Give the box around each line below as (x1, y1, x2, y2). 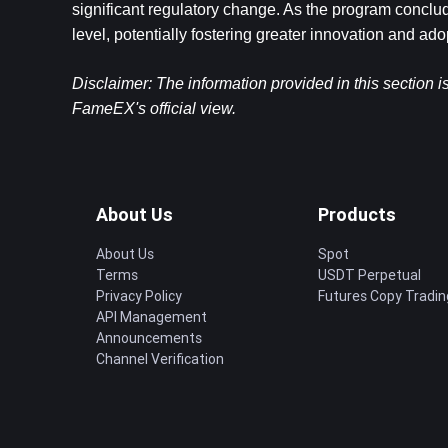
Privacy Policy (96, 287, 182, 305)
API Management (96, 308, 207, 326)
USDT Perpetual (318, 266, 421, 284)
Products (318, 203, 396, 226)
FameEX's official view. (72, 100, 236, 117)
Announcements (96, 329, 202, 347)
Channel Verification (96, 350, 224, 368)
